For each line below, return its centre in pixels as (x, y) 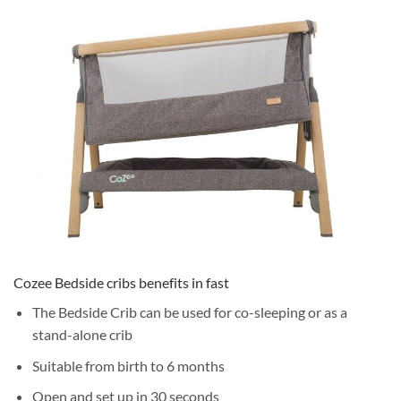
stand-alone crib (82, 334)
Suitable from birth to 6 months (128, 365)
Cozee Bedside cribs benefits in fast (121, 282)
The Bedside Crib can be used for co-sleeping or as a (189, 311)
